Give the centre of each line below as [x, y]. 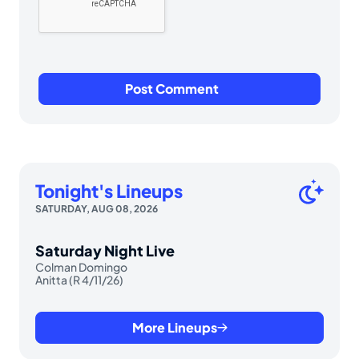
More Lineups [174, 328]
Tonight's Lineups [109, 191]
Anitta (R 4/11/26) [79, 280]
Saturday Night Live [105, 251]
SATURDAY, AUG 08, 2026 [97, 209]
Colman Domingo [81, 267]
